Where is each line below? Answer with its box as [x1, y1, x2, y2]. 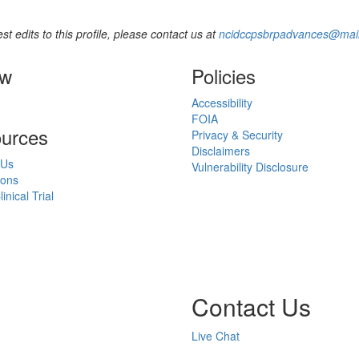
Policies [192, 62, 256, 90]
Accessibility [192, 95, 252, 111]
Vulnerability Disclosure [192, 159, 309, 175]
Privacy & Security [192, 127, 283, 143]
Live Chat [192, 328, 240, 344]
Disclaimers [192, 143, 250, 159]
